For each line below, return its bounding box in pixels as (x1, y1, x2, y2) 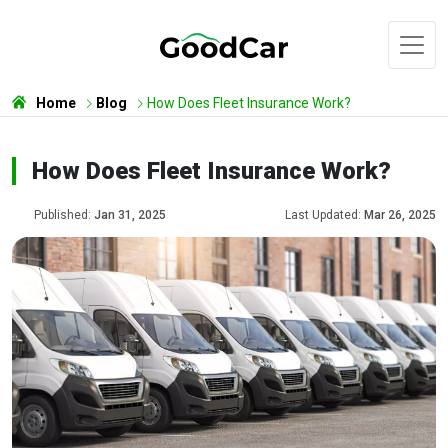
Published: (34, 208, 94, 222)
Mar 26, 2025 (364, 208, 436, 222)
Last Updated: (285, 208, 364, 222)
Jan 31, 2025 (94, 208, 166, 222)
